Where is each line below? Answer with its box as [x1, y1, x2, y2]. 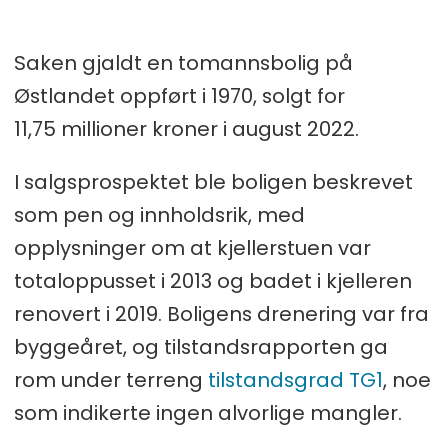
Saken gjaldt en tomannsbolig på [13, 48, 353, 77]
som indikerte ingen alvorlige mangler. [13, 398, 402, 427]
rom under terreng [13, 365, 208, 394]
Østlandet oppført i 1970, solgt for [13, 81, 345, 110]
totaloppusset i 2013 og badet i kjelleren [13, 266, 412, 295]
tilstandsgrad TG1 [207, 365, 383, 394]
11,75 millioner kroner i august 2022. [13, 114, 359, 143]
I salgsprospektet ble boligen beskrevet [13, 167, 413, 196]
